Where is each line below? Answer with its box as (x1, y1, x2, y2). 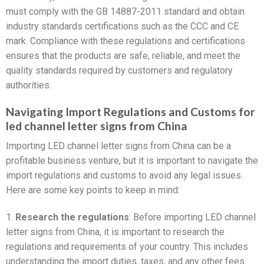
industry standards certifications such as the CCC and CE (6, 20, 239, 32)
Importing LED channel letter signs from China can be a (6, 140, 231, 152)
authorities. (6, 79, 51, 91)
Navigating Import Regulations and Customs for (6, 104, 255, 118)
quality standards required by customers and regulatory (6, 64, 233, 76)
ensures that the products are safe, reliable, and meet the (6, 49, 240, 61)
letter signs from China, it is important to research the (6, 226, 225, 237)
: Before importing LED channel (129, 211, 256, 223)
